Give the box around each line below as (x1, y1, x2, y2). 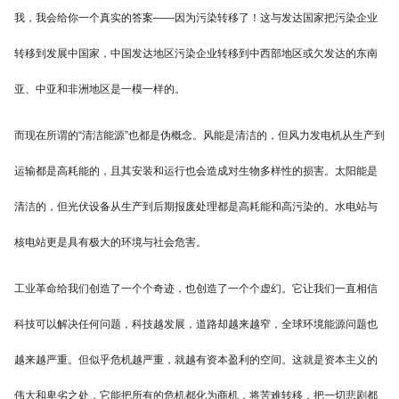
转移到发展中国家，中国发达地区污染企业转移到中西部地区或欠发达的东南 (14, 47, 378, 61)
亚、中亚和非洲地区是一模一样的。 (14, 83, 185, 96)
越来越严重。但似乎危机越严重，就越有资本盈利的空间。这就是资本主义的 (14, 354, 378, 367)
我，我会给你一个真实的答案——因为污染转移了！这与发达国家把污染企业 (14, 12, 378, 25)
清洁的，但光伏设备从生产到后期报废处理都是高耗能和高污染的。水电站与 (14, 200, 378, 214)
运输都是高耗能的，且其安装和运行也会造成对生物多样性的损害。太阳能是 (14, 165, 378, 178)
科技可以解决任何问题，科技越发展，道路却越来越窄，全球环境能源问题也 (14, 318, 378, 331)
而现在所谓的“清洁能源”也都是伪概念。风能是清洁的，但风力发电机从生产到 (14, 129, 385, 142)
